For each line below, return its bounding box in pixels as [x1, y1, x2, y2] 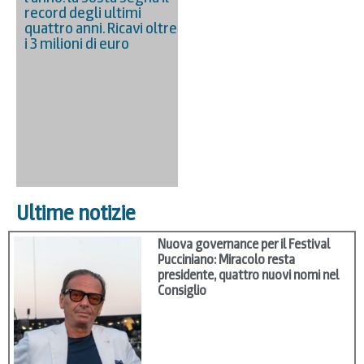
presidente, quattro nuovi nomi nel [158, 266, 340, 284]
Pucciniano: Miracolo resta [158, 251, 296, 269]
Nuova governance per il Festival [158, 236, 331, 253]
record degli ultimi [24, 2, 141, 23]
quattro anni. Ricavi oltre [24, 17, 177, 38]
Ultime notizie [16, 199, 136, 227]
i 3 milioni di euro [24, 32, 129, 54]
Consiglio [158, 282, 207, 300]
